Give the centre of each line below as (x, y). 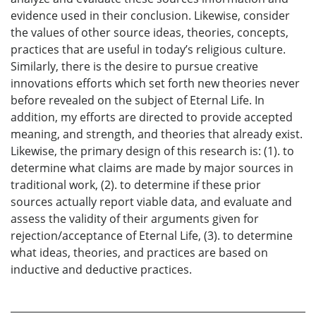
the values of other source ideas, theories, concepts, (150, 32)
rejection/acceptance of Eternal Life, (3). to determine (152, 235)
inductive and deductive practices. (101, 269)
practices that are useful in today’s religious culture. (148, 49)
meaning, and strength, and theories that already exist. (157, 134)
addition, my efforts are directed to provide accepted (152, 117)
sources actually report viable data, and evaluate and (151, 201)
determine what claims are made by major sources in (152, 168)
